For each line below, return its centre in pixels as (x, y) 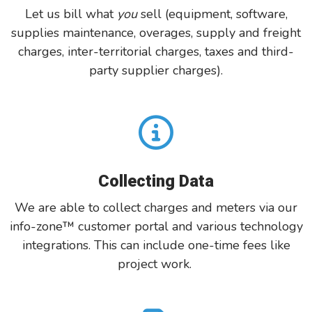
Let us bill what (71, 14)
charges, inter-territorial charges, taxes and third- (156, 51)
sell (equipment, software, (212, 14)
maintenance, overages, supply (151, 32)
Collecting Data (156, 181)
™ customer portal (117, 226)
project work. (156, 264)
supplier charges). (172, 70)
